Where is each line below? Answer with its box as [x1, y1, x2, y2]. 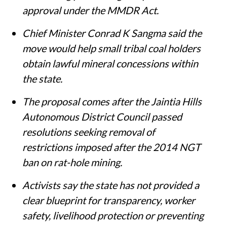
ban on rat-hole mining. [22, 156, 122, 168]
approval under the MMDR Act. [22, 4, 159, 16]
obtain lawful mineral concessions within [22, 57, 198, 69]
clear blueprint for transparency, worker [22, 194, 195, 206]
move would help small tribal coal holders [22, 42, 201, 54]
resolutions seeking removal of [22, 125, 155, 138]
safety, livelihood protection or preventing [22, 209, 204, 221]
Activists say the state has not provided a [22, 178, 199, 191]
